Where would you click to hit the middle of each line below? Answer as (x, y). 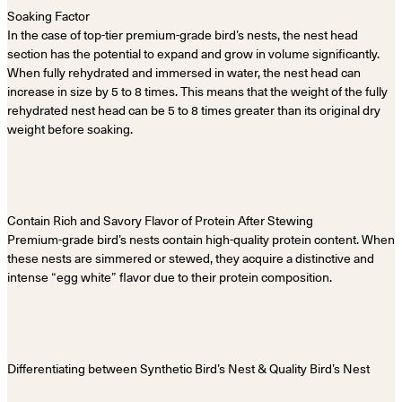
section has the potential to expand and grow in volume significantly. (193, 53)
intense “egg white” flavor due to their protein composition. (170, 277)
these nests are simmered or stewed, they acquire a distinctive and (191, 258)
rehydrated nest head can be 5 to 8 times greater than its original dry (194, 110)
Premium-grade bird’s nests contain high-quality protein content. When (201, 239)
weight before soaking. (70, 129)
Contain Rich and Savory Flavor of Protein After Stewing (160, 220)
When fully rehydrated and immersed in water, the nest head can (184, 72)
